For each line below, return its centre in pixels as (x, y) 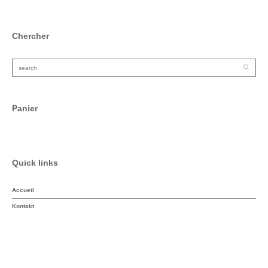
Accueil (23, 190)
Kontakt (23, 206)
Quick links (35, 163)
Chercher (31, 36)
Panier (25, 108)
